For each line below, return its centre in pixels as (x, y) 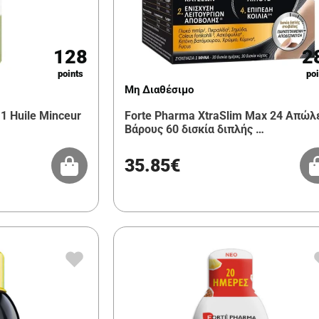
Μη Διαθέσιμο (159, 90)
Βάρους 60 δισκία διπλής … (195, 130)
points (71, 74)
